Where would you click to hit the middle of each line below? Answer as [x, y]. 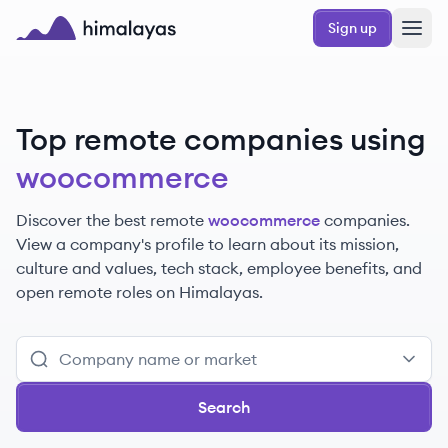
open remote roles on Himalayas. [139, 292]
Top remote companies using [221, 139]
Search [224, 407]
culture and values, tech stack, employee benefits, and [219, 268]
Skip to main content [83, 17]
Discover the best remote [110, 220]
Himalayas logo [74, 51]
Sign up [352, 28]
